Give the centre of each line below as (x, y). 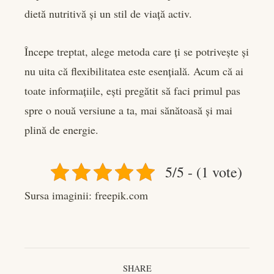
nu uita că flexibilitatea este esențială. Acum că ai (134, 71)
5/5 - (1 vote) (204, 172)
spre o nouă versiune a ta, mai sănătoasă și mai (128, 110)
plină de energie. (61, 129)
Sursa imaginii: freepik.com (86, 195)
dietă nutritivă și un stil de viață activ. (108, 13)
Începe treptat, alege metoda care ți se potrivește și (137, 51)
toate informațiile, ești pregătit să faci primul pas (132, 90)
